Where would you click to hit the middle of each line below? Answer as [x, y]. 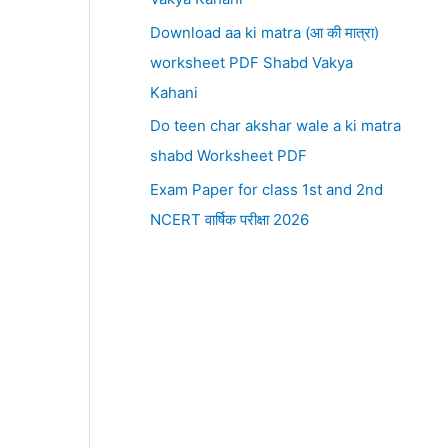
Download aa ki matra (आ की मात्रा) [264, 32]
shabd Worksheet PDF [228, 156]
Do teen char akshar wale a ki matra [275, 126]
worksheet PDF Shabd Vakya [251, 62]
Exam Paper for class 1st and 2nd [266, 189]
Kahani [173, 92]
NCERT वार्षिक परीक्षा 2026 [229, 219]
